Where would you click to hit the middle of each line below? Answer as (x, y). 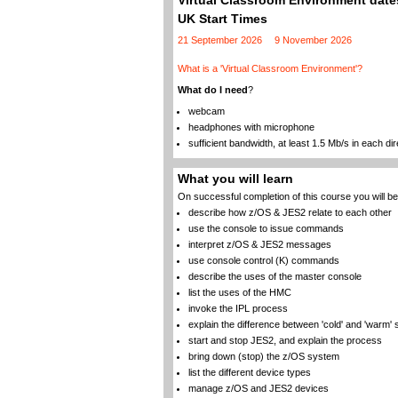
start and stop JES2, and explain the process (285, 340)
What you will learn (235, 179)
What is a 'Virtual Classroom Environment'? (270, 68)
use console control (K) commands (263, 260)
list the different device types (249, 372)
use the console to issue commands (266, 228)
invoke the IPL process (238, 308)
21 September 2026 (219, 40)
